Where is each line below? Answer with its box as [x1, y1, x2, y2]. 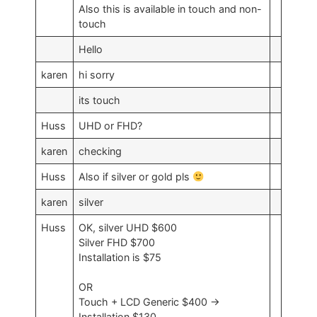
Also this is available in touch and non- [79, 3, 263, 16]
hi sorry [79, 69, 115, 81]
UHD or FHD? [79, 120, 143, 132]
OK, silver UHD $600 [79, 221, 180, 234]
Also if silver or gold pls [79, 171, 193, 183]
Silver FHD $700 [79, 236, 158, 249]
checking [79, 145, 122, 158]
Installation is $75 [79, 251, 162, 264]
